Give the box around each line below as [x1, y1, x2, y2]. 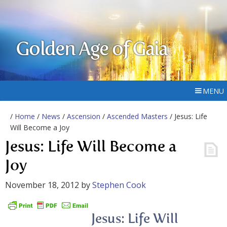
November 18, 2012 [5, 179, 79, 191]
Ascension [67, 111, 100, 121]
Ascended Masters [107, 111, 168, 121]
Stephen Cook [92, 179, 146, 191]
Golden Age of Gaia [16, 41, 168, 60]
